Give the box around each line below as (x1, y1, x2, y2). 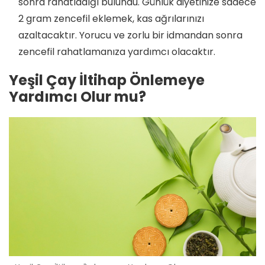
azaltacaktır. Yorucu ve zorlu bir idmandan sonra (18, 28, 243, 42)
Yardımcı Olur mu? (9, 86, 146, 106)
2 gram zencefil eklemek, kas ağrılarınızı (18, 11, 204, 25)
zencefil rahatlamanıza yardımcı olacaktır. (18, 44, 215, 59)
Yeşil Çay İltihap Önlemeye (9, 70, 205, 90)
